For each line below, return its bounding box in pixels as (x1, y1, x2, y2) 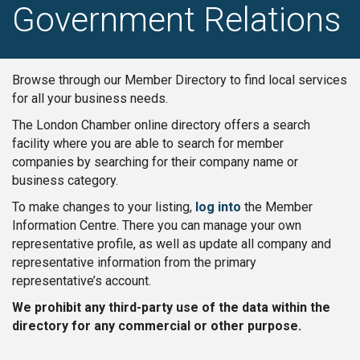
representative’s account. (12, 272, 151, 288)
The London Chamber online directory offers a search (12, 117, 310, 133)
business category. (12, 172, 118, 188)
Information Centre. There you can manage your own (12, 217, 301, 233)
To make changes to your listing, (12, 198, 195, 215)
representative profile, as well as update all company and (12, 235, 331, 252)
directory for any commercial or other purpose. (12, 317, 301, 333)
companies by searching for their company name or (12, 153, 298, 170)
